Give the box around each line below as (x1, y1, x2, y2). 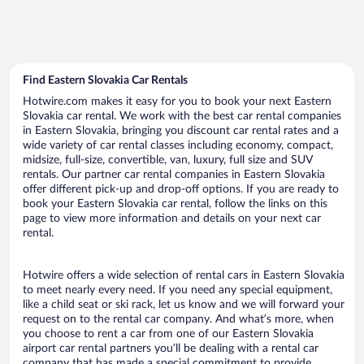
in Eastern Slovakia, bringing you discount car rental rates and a (23, 124, 339, 136)
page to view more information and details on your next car (23, 212, 321, 224)
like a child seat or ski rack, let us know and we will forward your (23, 298, 344, 310)
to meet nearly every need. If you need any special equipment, (23, 284, 332, 296)
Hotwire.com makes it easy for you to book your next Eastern (23, 95, 331, 107)
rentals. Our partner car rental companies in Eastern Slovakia (23, 168, 325, 180)
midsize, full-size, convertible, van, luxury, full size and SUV (23, 154, 312, 166)
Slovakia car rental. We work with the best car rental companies (23, 110, 341, 122)
